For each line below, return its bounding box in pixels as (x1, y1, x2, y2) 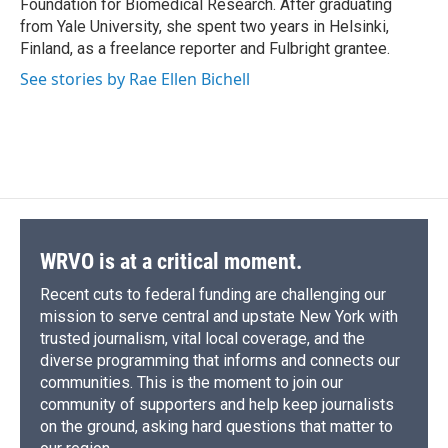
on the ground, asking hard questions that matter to (40, 417, 393, 437)
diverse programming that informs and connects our (40, 351, 400, 371)
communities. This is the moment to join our (40, 373, 343, 393)
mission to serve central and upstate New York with (40, 307, 398, 327)
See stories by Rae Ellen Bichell (20, 68, 250, 91)
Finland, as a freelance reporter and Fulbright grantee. (20, 39, 390, 59)
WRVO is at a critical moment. (40, 249, 302, 275)
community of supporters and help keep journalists (40, 395, 394, 415)
